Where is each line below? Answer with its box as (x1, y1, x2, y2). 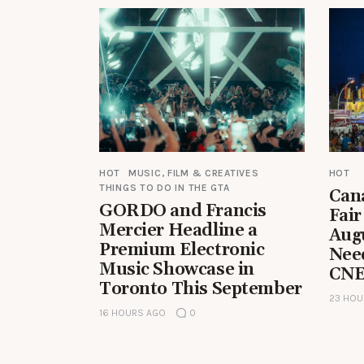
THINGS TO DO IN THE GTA (99, 182, 230, 194)
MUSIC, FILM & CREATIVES (128, 167, 259, 180)
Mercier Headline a (99, 220, 258, 242)
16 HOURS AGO (99, 307, 166, 319)
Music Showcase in (99, 259, 254, 281)
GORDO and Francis (99, 201, 266, 223)
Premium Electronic (99, 240, 265, 262)
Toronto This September (99, 279, 302, 301)
